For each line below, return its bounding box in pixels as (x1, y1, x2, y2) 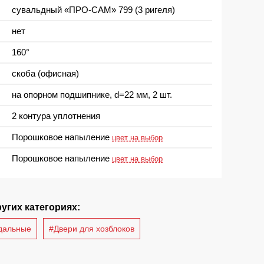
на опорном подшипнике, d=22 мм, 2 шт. (12, 89, 172, 100)
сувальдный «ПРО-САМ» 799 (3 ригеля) (12, 4, 175, 15)
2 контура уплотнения (12, 110, 100, 121)
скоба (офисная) (12, 68, 79, 78)
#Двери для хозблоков (49, 223, 134, 233)
